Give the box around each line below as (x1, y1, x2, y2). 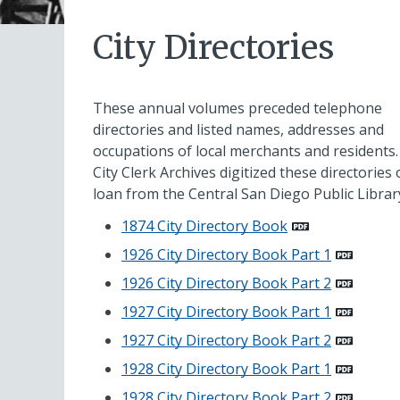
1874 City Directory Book (121, 216, 287, 237)
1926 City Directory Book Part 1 (121, 245, 331, 265)
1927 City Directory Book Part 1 (121, 302, 331, 322)
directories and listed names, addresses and (93, 120, 384, 140)
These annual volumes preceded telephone (93, 98, 382, 119)
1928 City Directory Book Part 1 (121, 359, 331, 379)
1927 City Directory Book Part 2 (121, 330, 331, 351)
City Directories (93, 28, 334, 69)
